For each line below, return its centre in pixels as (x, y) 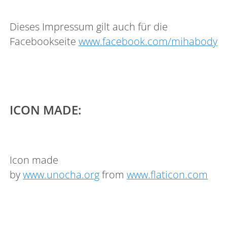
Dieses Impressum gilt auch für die (89, 26)
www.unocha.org (61, 174)
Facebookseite (44, 41)
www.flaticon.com (167, 174)
